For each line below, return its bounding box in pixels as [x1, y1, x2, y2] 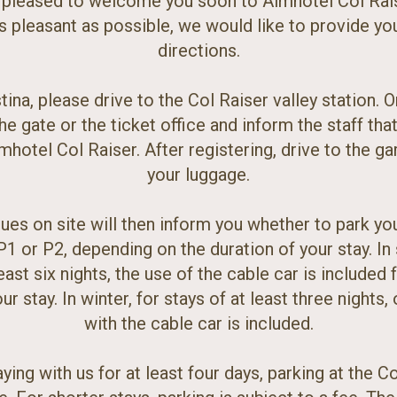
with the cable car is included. [83, 312, 314, 334]
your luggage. [147, 163, 250, 185]
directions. [157, 39, 240, 61]
